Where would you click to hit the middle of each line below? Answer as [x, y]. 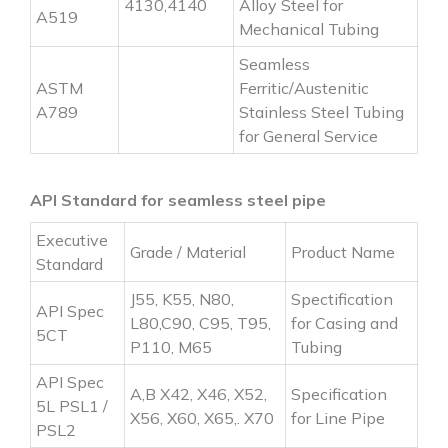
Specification [339, 393]
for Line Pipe [338, 417]
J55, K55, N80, [182, 298]
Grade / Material [188, 251]
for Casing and [344, 322]
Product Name [343, 251]
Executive [72, 239]
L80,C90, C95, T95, [200, 322]
